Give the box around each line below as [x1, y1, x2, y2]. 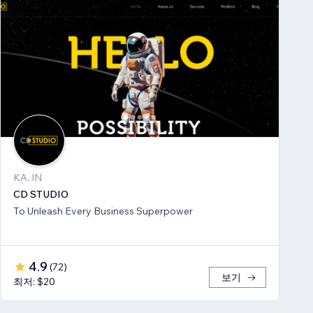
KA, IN [13, 171, 42, 184]
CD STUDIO [13, 188, 68, 201]
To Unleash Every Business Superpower [13, 205, 193, 218]
